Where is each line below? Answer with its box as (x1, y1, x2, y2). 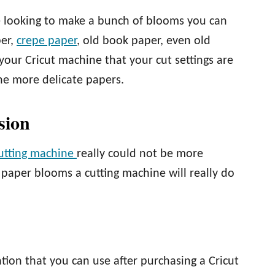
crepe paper (17, 35, 77, 47)
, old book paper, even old (77, 35, 211, 47)
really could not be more (77, 148, 203, 160)
